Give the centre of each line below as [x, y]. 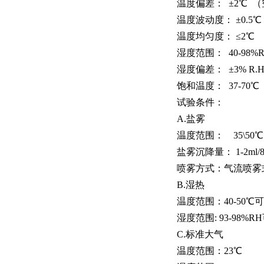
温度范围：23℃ [209, 251]
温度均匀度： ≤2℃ [216, 36]
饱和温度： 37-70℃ [218, 86]
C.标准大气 [200, 234]
